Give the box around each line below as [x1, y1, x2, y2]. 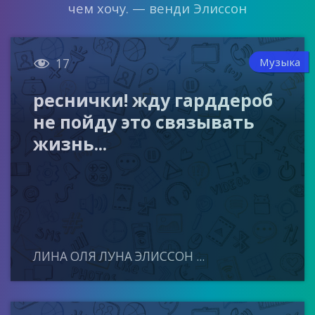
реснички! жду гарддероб [33, 88, 274, 112]
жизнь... [33, 131, 108, 156]
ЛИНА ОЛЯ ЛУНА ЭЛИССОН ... [33, 248, 205, 265]
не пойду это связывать [33, 110, 255, 134]
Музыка [259, 54, 301, 69]
